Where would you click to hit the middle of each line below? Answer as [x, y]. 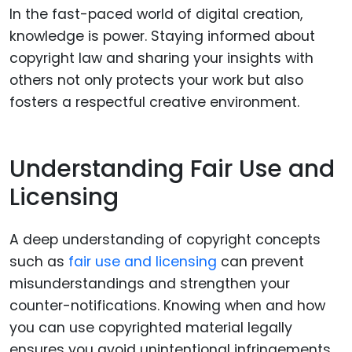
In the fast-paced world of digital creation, [156, 15]
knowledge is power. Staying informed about [162, 37]
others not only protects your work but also [156, 81]
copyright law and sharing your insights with [161, 59]
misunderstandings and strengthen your [150, 284]
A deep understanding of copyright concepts [165, 240]
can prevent [260, 262]
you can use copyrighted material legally [151, 328]
